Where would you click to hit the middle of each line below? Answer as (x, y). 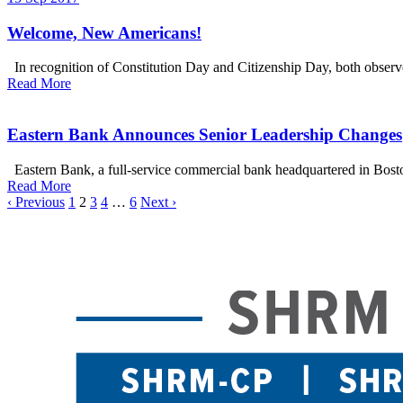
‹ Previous (36, 201)
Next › (158, 201)
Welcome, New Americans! (104, 32)
